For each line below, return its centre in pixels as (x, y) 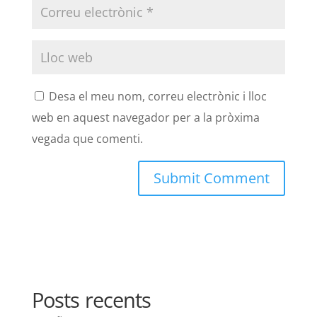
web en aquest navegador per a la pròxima (145, 118)
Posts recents (91, 300)
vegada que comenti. (87, 139)
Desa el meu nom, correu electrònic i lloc (157, 97)
